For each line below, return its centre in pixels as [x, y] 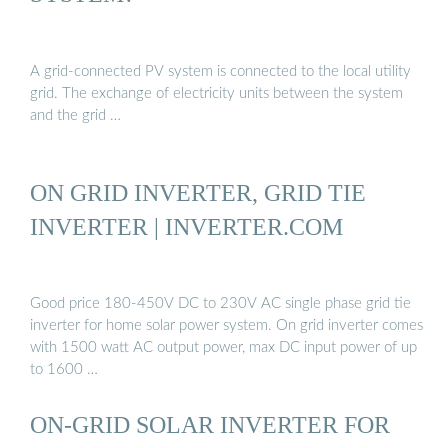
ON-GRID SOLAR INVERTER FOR [210, 425]
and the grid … [75, 115]
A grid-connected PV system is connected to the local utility [220, 71]
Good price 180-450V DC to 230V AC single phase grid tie [220, 304]
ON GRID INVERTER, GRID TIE [198, 192]
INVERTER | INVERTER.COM [186, 226]
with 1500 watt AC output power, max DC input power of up [223, 348]
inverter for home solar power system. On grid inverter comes [226, 326]
